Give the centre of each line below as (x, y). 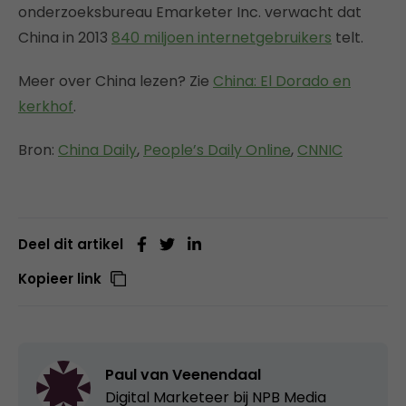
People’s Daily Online (217, 150)
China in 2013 (65, 38)
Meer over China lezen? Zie (116, 82)
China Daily (97, 150)
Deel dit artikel (71, 245)
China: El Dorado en (282, 82)
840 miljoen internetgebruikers (222, 38)
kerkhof (46, 107)
